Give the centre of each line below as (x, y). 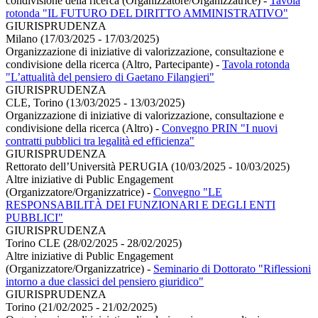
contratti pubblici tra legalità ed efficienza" (100, 141)
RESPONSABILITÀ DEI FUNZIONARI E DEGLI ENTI (141, 204)
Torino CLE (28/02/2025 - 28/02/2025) (94, 243)
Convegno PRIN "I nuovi (220, 128)
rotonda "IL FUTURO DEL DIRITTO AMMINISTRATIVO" (147, 13)
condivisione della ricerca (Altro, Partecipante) (111, 64)
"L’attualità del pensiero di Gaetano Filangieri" (110, 77)
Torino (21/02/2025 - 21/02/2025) (81, 307)
